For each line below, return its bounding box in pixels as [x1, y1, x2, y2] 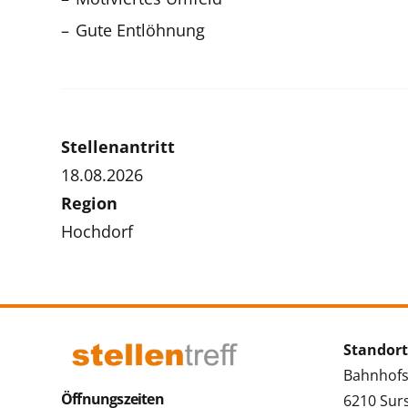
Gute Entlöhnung [76, 18, 205, 41]
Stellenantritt [61, 135, 175, 158]
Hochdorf [61, 219, 133, 242]
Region [61, 191, 117, 214]
